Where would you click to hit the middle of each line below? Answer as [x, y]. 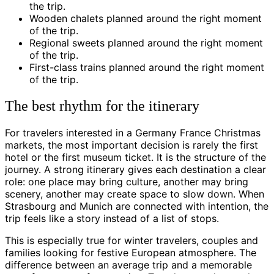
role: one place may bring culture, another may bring [127, 182]
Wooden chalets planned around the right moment [146, 19]
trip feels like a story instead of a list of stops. [112, 219]
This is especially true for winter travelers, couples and [131, 241]
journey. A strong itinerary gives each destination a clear [135, 170]
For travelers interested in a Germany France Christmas [133, 133]
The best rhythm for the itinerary [102, 106]
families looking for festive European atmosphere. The [131, 253]
